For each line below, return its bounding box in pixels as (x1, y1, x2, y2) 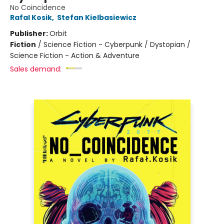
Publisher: (10, 28, 49, 38)
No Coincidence (10, 2, 65, 12)
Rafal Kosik (10, 12, 52, 22)
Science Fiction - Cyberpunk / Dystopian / (43, 39, 190, 49)
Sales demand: (10, 64, 61, 74)
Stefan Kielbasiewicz (57, 12, 136, 22)
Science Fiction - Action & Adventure (10, 50, 139, 60)
